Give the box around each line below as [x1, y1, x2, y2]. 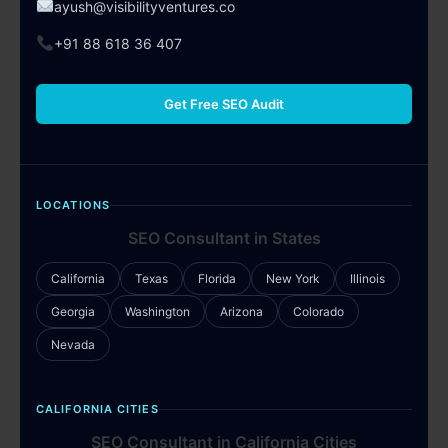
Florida [198, 271, 236, 287]
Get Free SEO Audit [164, 96, 284, 113]
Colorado [293, 304, 344, 320]
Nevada [51, 337, 95, 353]
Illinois [350, 271, 385, 287]
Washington [125, 304, 190, 320]
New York [266, 271, 320, 287]
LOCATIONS [36, 198, 110, 213]
